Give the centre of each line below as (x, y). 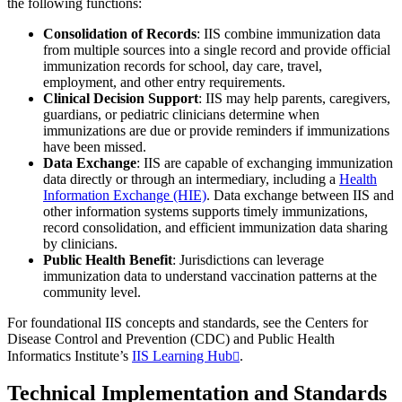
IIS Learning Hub (182, 355)
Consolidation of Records (120, 33)
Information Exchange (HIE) (125, 195)
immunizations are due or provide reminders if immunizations (216, 130)
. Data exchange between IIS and (300, 195)
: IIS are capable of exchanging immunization (265, 162)
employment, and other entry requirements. (164, 82)
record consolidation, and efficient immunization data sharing (215, 227)
